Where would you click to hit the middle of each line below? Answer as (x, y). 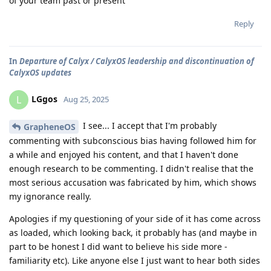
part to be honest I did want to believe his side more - (118, 246)
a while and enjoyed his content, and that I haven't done (124, 154)
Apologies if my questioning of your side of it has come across (135, 218)
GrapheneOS (50, 126)
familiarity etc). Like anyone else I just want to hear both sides (135, 260)
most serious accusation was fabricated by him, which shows (133, 182)
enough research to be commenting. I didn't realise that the (131, 168)
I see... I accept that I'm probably (149, 126)
